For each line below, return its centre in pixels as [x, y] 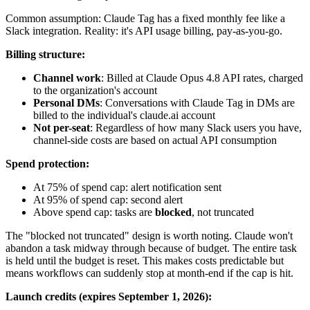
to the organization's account [95, 90]
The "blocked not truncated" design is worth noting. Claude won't [149, 235]
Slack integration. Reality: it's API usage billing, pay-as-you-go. [144, 30]
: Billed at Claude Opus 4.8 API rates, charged [202, 77]
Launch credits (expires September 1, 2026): [109, 296]
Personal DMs [66, 102]
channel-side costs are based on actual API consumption [155, 140]
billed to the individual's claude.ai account [124, 115]
